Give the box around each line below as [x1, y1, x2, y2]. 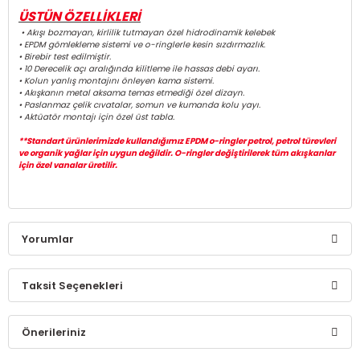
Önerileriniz [22, 325, 86, 339]
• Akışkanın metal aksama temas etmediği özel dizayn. [18, 87, 247, 99]
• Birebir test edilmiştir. [18, 51, 111, 63]
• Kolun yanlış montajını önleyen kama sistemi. [18, 75, 214, 87]
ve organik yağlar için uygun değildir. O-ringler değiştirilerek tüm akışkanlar [18, 147, 335, 159]
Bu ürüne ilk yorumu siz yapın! [104, 295, 256, 310]
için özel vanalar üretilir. [18, 159, 117, 171]
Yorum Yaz [154, 344, 206, 357]
